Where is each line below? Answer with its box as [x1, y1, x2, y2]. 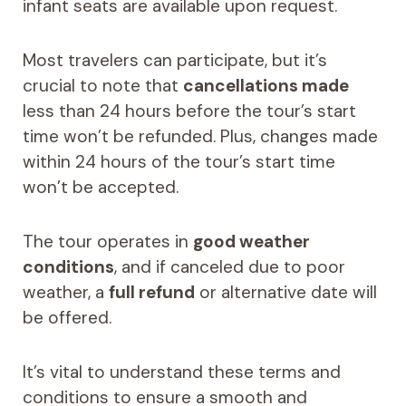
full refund [108, 281, 195, 304]
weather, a [22, 281, 109, 304]
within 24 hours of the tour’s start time [22, 150, 335, 174]
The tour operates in [22, 230, 193, 254]
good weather [192, 230, 310, 254]
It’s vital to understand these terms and [22, 361, 341, 384]
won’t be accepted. [22, 176, 179, 199]
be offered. [22, 306, 111, 330]
